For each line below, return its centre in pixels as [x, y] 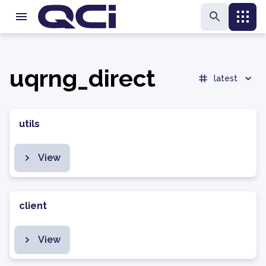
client [33, 206]
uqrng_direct [83, 78]
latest [226, 78]
